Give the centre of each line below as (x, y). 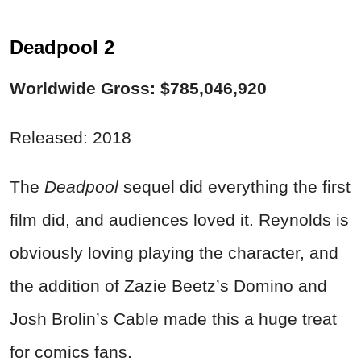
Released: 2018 (71, 137)
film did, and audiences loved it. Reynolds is (179, 219)
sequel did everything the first (234, 186)
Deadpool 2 (62, 47)
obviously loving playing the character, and (174, 252)
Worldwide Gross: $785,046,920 (138, 88)
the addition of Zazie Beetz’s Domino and (168, 285)
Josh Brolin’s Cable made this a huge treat (173, 318)
